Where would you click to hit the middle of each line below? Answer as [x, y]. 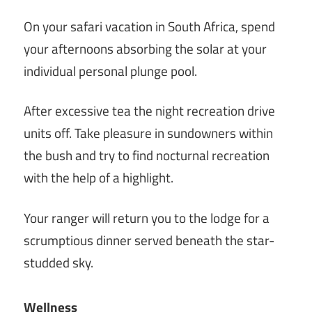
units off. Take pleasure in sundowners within [148, 133]
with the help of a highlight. [99, 178]
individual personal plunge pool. [110, 71]
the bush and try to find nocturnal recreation [147, 156]
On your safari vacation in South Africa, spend [149, 26]
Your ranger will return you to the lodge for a [147, 218]
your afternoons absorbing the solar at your [145, 48]
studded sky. [58, 262]
